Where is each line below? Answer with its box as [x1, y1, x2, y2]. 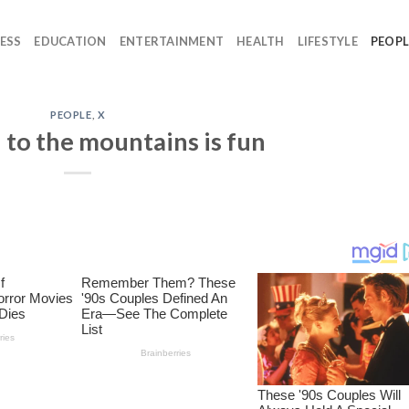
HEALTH [236, 34, 285, 48]
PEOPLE [50, 109, 92, 121]
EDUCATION [34, 34, 107, 48]
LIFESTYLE [297, 34, 358, 48]
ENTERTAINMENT [119, 34, 225, 48]
